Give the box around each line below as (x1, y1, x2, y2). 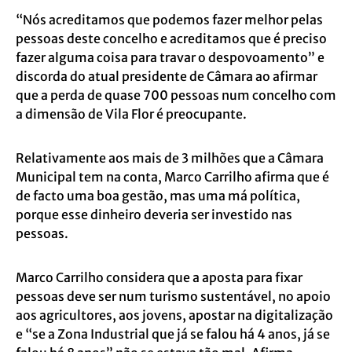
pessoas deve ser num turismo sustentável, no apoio (16, 288, 331, 305)
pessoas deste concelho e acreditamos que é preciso (16, 31, 327, 47)
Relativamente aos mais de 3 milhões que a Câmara (16, 150, 324, 167)
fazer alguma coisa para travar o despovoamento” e (16, 49, 324, 66)
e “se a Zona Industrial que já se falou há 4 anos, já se (16, 326, 330, 343)
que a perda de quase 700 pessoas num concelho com (16, 87, 336, 104)
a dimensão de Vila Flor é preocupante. (16, 106, 247, 123)
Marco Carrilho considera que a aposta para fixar (16, 269, 302, 286)
